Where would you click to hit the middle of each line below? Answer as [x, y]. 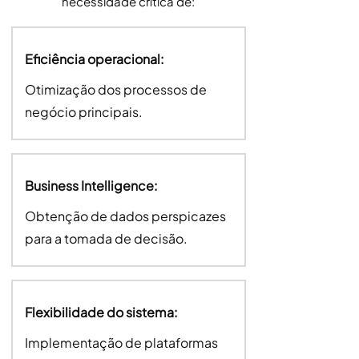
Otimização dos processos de [115, 89]
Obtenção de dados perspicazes [125, 216]
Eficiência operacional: [94, 59]
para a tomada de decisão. [106, 238]
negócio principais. [83, 112]
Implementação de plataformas [121, 343]
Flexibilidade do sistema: [101, 312]
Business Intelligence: [91, 186]
